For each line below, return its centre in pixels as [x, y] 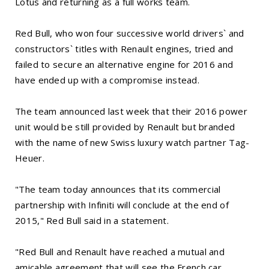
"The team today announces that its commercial [118, 189]
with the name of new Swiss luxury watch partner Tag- [132, 143]
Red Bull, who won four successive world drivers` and [130, 33]
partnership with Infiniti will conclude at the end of [122, 205]
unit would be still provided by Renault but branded [125, 127]
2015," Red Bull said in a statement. [92, 221]
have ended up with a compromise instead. [107, 80]
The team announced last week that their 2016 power [131, 111]
